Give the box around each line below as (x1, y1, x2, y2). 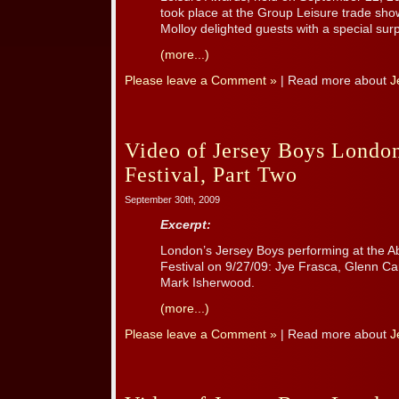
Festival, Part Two (125, 163, 297, 187)
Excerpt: (160, 218, 211, 232)
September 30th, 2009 (125, 194, 220, 206)
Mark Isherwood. (160, 276, 255, 290)
